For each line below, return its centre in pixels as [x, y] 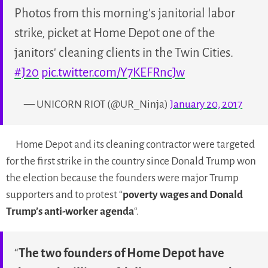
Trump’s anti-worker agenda [70, 211]
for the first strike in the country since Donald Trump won [131, 161]
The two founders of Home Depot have [122, 253]
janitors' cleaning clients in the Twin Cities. [124, 53]
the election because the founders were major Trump [122, 178]
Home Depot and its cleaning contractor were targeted [135, 144]
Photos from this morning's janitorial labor [125, 13]
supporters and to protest [63, 194]
